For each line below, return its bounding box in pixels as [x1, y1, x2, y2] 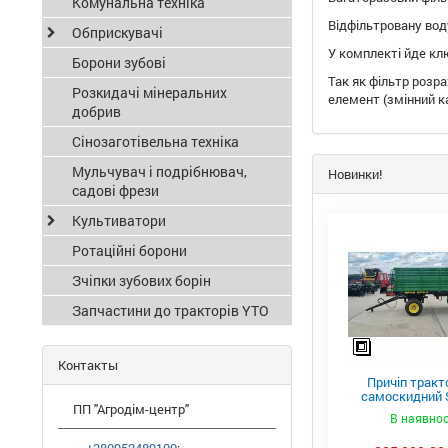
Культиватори [72, 211, 166, 230]
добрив [72, 102, 121, 121]
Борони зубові [72, 53, 166, 72]
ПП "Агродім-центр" [73, 400, 189, 418]
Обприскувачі [72, 23, 163, 42]
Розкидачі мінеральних [72, 83, 227, 102]
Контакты [58, 356, 118, 374]
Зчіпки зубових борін [72, 271, 211, 290]
